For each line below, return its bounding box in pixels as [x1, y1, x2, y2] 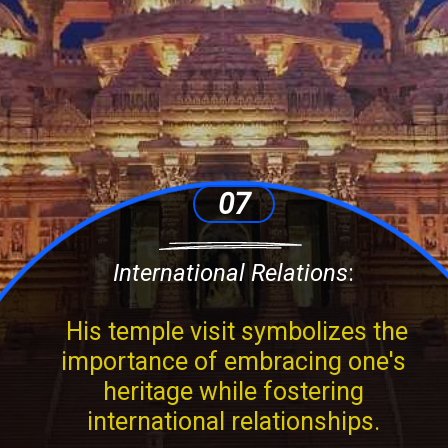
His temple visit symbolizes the [59, 317, 408, 347]
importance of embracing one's [61, 347, 407, 377]
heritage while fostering [103, 377, 365, 407]
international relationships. [87, 407, 381, 437]
